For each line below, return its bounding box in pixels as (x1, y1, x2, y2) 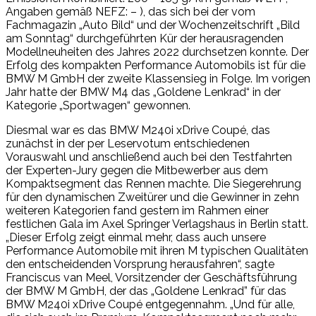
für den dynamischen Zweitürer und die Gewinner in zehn (6, 190, 299, 204)
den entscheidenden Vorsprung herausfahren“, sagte (6, 257, 274, 271)
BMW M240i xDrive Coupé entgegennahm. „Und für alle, (6, 297, 295, 311)
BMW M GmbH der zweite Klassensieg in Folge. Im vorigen (6, 71, 310, 85)
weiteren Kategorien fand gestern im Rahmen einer (6, 203, 269, 217)
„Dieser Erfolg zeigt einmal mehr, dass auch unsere (6, 230, 266, 244)
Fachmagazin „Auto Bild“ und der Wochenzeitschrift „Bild (6, 18, 300, 32)
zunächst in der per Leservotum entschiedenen (6, 136, 250, 150)
